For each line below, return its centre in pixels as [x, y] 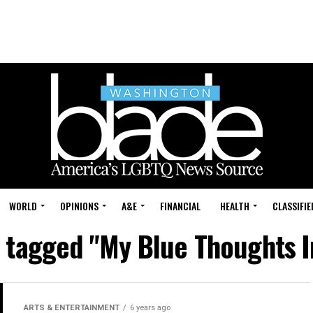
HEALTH [235, 206]
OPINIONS [79, 206]
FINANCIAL [180, 206]
